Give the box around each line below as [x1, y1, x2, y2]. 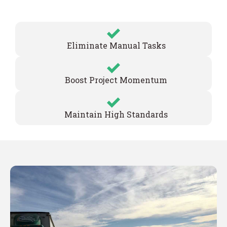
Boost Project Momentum [65, 74, 167, 85]
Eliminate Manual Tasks [66, 40, 166, 51]
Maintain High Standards [64, 108, 168, 120]
